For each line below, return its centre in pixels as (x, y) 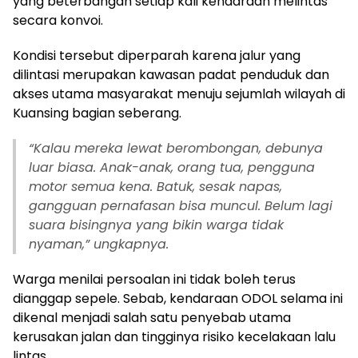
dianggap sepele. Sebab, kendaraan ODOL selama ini (178, 298)
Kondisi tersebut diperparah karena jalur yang (157, 56)
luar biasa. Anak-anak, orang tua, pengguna (172, 167)
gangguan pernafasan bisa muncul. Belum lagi (181, 206)
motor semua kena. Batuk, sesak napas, (155, 187)
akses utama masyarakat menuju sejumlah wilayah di (179, 94)
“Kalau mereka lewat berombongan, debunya (176, 148)
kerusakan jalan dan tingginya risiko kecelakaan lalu (174, 337)
